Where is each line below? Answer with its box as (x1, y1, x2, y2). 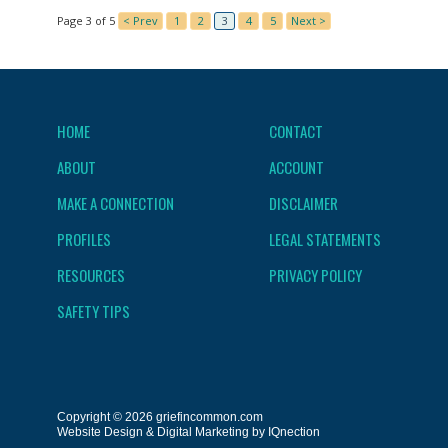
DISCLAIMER (269, 191, 338, 214)
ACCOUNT (269, 155, 324, 178)
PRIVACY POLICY (269, 263, 362, 286)
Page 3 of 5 (57, 12, 115, 28)
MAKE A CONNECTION (57, 191, 174, 214)
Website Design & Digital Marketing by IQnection (57, 424, 320, 439)
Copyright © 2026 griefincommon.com (57, 409, 263, 424)
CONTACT (269, 119, 323, 142)
